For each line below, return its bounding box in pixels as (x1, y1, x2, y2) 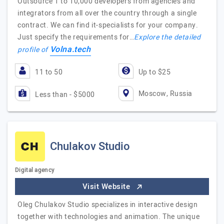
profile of (17, 44, 50, 55)
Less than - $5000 (35, 89, 95, 100)
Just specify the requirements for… (17, 32, 134, 42)
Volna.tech (49, 43, 91, 55)
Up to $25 (138, 67, 170, 77)
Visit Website (82, 181, 132, 192)
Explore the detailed (134, 32, 201, 42)
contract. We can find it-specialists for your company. (17, 20, 198, 30)
